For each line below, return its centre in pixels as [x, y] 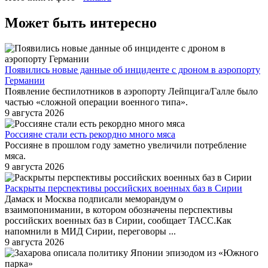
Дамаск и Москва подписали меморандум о [94, 199]
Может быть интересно [81, 23]
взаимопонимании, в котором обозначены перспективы [119, 210]
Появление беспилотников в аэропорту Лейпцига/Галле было [131, 92]
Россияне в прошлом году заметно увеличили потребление [126, 145]
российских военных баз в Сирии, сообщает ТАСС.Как [118, 221]
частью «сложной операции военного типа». [96, 102]
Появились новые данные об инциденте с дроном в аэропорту [133, 70]
